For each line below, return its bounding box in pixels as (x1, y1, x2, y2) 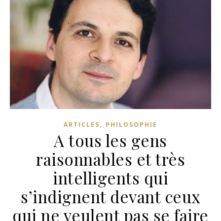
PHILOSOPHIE (106, 120, 157, 129)
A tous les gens (54, 129, 167, 151)
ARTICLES (64, 120, 100, 129)
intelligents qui (53, 166, 168, 188)
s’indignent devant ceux (21, 185, 200, 207)
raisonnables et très (36, 147, 185, 170)
